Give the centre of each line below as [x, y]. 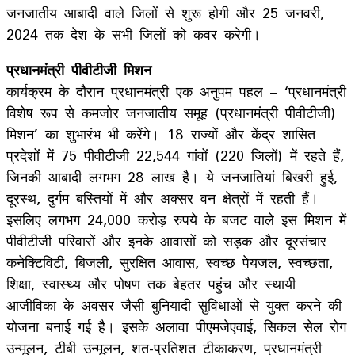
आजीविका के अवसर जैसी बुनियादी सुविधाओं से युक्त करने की [174, 305]
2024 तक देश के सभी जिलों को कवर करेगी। [134, 34]
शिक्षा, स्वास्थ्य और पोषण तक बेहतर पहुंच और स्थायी [151, 283]
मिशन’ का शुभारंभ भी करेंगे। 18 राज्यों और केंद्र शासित [161, 134]
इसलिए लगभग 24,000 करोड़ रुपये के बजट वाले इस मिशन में [176, 219]
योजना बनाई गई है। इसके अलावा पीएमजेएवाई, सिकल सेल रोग [176, 326]
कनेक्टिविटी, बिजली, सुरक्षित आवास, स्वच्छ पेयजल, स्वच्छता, [170, 262]
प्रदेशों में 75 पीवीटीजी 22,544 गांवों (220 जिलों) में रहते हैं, [175, 155]
